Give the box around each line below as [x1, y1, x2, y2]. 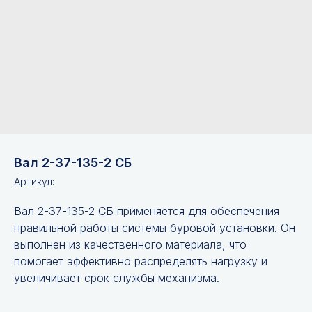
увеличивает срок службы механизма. [14, 271, 219, 285]
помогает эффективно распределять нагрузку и [14, 254, 267, 268]
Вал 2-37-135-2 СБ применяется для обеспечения [14, 204, 279, 218]
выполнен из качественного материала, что [14, 237, 247, 251]
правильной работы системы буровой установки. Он [14, 221, 295, 235]
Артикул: [14, 175, 54, 187]
